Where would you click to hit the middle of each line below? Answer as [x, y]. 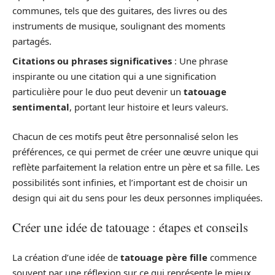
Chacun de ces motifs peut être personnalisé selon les [125, 136]
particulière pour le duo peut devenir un [98, 92]
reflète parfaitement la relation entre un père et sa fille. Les [136, 167]
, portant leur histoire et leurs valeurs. [149, 107]
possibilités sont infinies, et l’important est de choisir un [130, 182]
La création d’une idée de [66, 257]
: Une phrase [200, 61]
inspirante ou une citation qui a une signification [114, 76]
